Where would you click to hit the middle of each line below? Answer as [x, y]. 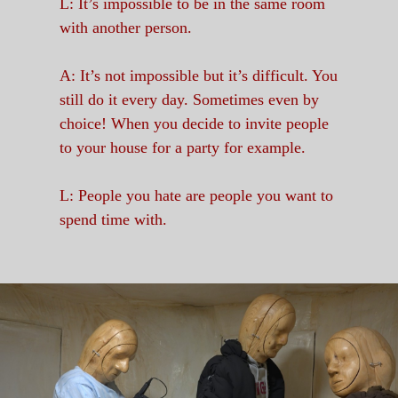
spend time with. [114, 220]
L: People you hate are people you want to [197, 196]
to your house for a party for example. [183, 148]
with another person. [126, 28]
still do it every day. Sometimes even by [190, 100]
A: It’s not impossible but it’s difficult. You [199, 76]
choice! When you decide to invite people [195, 124]
